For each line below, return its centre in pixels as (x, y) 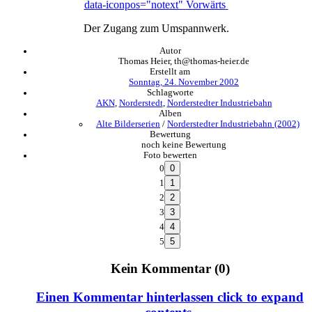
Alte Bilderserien (128, 124)
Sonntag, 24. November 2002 (184, 82)
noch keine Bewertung (184, 145)
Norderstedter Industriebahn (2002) (233, 124)
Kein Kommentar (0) (170, 269)
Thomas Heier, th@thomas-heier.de (184, 61)
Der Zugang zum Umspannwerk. (156, 28)
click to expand (259, 297)
